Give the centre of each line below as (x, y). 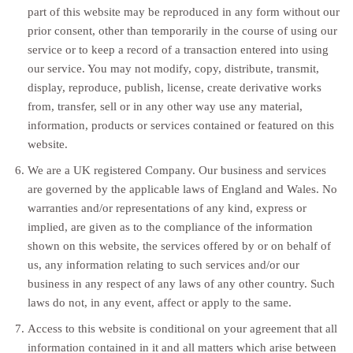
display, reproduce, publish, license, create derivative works (174, 87)
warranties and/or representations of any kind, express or (167, 208)
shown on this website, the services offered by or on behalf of (179, 246)
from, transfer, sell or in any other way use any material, (165, 106)
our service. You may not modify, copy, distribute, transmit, (173, 69)
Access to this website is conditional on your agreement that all (182, 329)
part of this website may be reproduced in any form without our (183, 12)
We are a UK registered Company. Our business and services (176, 170)
